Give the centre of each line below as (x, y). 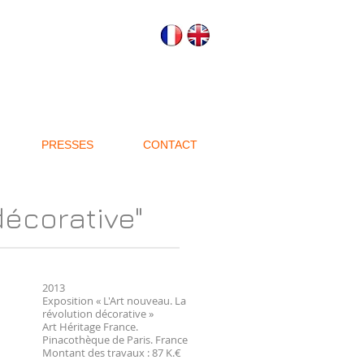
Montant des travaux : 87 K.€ (112, 353)
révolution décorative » (98, 314)
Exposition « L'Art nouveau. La (114, 301)
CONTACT (170, 145)
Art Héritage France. (90, 327)
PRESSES (67, 145)
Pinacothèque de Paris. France (115, 340)
